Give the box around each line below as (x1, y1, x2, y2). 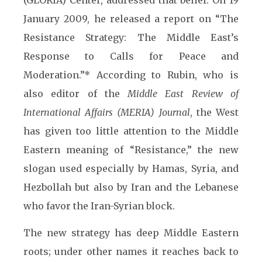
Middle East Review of (127, 88, 239, 99)
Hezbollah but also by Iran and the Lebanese (23, 181, 239, 193)
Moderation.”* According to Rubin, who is (23, 69, 239, 81)
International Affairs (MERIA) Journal (23, 106, 190, 118)
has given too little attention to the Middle (23, 125, 239, 137)
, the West (189, 106, 239, 118)
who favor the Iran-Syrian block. (23, 200, 175, 212)
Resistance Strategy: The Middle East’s (23, 32, 239, 43)
